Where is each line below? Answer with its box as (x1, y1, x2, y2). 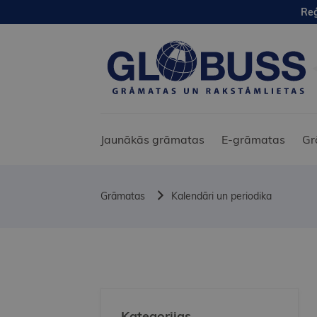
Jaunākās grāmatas (100, 132, 204, 147)
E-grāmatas (221, 132, 285, 147)
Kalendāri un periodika (171, 190, 272, 203)
